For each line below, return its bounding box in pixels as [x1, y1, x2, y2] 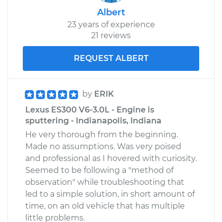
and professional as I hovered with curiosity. [25, 153, 197, 163]
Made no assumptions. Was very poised [25, 141, 181, 151]
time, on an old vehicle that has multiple [25, 201, 185, 211]
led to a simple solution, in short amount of [25, 189, 195, 199]
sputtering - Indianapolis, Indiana [25, 115, 162, 125]
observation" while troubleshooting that [25, 177, 184, 187]
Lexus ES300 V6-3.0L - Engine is [25, 105, 154, 114]
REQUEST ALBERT [73, 53, 149, 63]
